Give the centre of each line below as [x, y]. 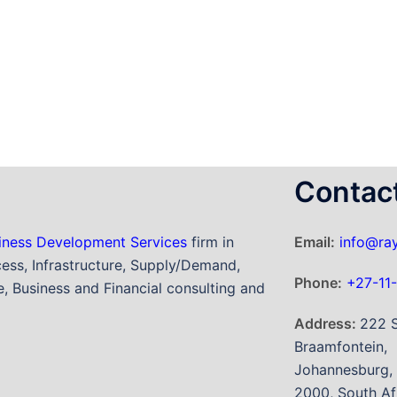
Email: [315, 242]
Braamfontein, [341, 346]
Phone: [318, 283]
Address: [327, 323]
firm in [210, 242]
